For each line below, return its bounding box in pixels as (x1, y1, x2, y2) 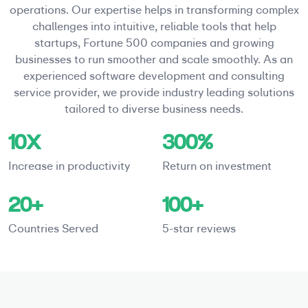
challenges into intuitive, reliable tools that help (32, 19, 276, 34)
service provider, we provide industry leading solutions (14, 85, 294, 100)
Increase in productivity (8, 159, 130, 174)
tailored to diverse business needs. (65, 102, 243, 117)
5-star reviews (162, 221, 236, 236)
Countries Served (8, 221, 98, 236)
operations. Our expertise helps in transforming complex (9, 3, 299, 18)
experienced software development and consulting (23, 69, 285, 84)
